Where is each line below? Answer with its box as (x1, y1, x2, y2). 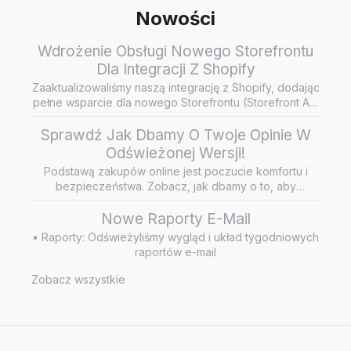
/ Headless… (143, 110, 208, 125)
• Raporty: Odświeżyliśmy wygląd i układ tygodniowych (32, 230, 319, 244)
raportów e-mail (135, 245, 216, 259)
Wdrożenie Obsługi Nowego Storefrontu (38, 42, 313, 61)
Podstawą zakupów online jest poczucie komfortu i (43, 165, 308, 179)
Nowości (136, 7, 215, 31)
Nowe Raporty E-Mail (100, 210, 251, 229)
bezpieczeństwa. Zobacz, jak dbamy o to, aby (55, 179, 296, 194)
